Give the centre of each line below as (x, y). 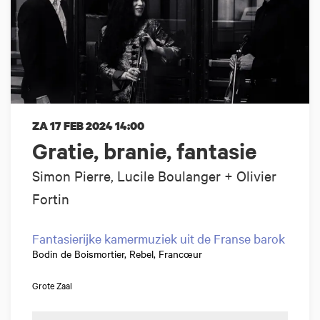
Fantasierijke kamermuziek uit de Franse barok (159, 239)
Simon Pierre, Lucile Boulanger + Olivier (154, 176)
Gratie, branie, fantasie (144, 151)
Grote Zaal (52, 285)
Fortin (51, 199)
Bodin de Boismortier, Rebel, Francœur (117, 254)
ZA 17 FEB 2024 (74, 126)
